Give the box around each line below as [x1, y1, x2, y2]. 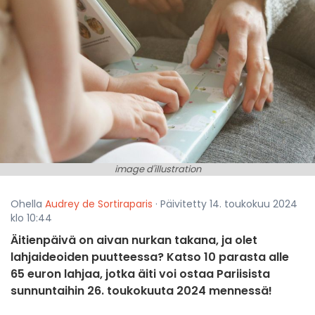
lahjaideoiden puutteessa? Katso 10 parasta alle [11, 249, 289, 266]
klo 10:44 [11, 211, 52, 226]
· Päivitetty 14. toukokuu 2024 [153, 197, 297, 212]
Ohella [11, 197, 45, 212]
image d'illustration [114, 162, 201, 176]
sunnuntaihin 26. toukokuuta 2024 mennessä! [11, 283, 272, 300]
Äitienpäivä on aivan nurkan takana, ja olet [11, 232, 257, 249]
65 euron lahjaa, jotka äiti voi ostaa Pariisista [11, 266, 270, 283]
